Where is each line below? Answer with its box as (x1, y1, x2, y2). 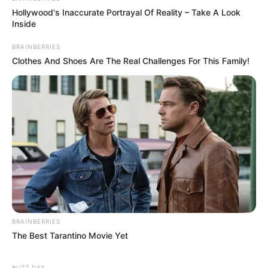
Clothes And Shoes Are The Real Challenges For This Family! (12, 56, 249, 66)
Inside (12, 19, 36, 29)
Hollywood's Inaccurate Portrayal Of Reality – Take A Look (12, 7, 240, 18)
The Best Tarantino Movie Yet (12, 230, 128, 240)
